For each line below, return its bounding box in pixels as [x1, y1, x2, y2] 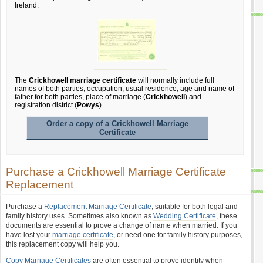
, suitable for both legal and [151, 203, 238, 211]
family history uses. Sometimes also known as [6, 212, 153, 220]
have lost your [6, 231, 52, 239]
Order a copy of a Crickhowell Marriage [46, 119, 188, 128]
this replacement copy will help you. [6, 240, 119, 248]
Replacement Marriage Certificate [44, 203, 151, 211]
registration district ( [15, 101, 77, 109]
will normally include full [136, 76, 214, 85]
